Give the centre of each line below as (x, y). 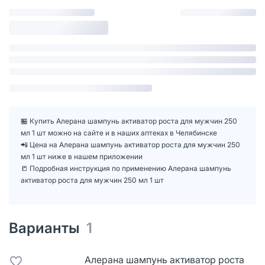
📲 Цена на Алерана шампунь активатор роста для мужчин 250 (130, 144)
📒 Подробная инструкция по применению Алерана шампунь (126, 168)
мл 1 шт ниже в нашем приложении (82, 156)
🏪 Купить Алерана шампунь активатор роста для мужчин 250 (129, 121)
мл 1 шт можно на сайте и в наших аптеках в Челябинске (119, 132)
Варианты (48, 228)
